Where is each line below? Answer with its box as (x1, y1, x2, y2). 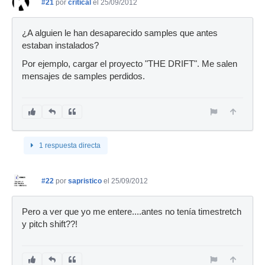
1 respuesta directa (39, 141, 101, 150)
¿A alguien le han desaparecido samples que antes (22, 28, 218, 38)
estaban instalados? (22, 41, 99, 50)
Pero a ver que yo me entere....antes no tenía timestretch (22, 207, 241, 216)
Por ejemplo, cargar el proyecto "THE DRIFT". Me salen (22, 59, 237, 69)
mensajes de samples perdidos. (22, 72, 145, 81)
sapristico (68, 177, 102, 185)
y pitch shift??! (22, 219, 77, 229)
